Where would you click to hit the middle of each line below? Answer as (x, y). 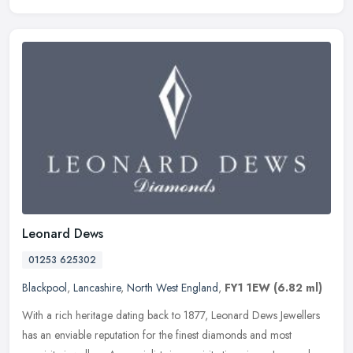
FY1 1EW (247, 288)
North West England (173, 288)
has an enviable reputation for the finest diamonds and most (157, 335)
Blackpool (45, 288)
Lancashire (97, 288)
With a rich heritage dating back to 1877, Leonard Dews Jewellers (171, 316)
